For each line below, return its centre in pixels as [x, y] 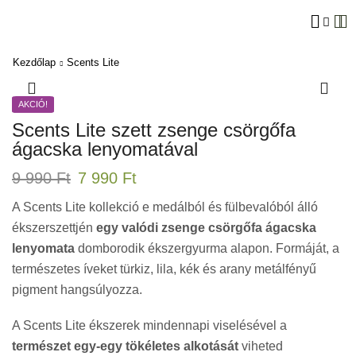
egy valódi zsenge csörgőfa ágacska [206, 228]
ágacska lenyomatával [105, 149]
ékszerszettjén [54, 228]
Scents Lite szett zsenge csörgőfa [154, 130]
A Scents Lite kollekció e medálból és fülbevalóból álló [165, 207]
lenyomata [43, 249]
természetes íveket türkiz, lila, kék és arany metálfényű [164, 269]
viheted [261, 346]
